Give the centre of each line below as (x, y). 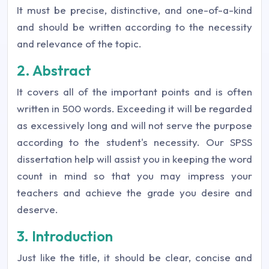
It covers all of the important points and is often (134, 92)
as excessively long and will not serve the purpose (134, 125)
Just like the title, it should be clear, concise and (134, 257)
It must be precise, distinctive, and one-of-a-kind (134, 10)
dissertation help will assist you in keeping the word (134, 159)
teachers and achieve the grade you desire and (134, 192)
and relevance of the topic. (79, 44)
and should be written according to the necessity (134, 27)
